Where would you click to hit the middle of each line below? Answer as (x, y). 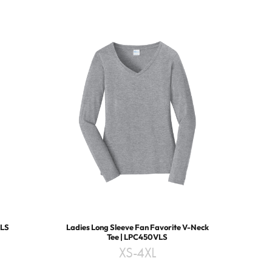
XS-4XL (137, 253)
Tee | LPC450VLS (138, 237)
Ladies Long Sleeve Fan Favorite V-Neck (137, 227)
